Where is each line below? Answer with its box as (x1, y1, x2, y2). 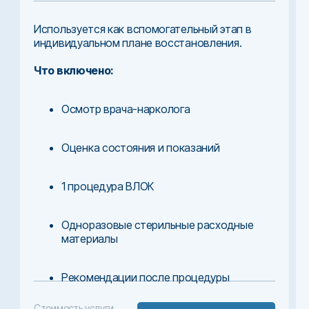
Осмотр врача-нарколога (61, 101, 190, 116)
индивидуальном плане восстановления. (34, 35, 242, 50)
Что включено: (34, 63, 114, 77)
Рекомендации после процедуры (61, 270, 230, 284)
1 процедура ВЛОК (61, 179, 154, 193)
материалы (61, 231, 118, 246)
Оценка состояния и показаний (61, 140, 220, 154)
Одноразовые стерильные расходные (61, 217, 254, 232)
